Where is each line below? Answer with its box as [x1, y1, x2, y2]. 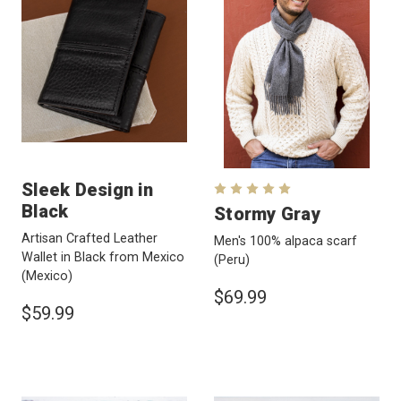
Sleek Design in [21, 179, 153, 201]
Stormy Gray [214, 203, 320, 226]
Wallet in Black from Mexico [21, 250, 184, 266]
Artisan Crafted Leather [21, 231, 158, 247]
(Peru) [214, 252, 250, 269]
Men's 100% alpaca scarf [214, 234, 357, 250]
